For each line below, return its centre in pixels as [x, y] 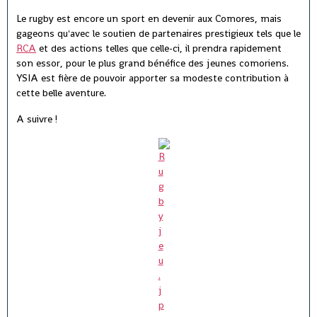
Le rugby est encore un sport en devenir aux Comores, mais [149, 19]
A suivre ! [37, 119]
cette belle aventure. [61, 93]
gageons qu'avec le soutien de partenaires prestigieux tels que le [158, 34]
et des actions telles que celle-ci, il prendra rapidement [159, 48]
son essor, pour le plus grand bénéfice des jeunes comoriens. [152, 63]
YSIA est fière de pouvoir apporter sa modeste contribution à [152, 78]
